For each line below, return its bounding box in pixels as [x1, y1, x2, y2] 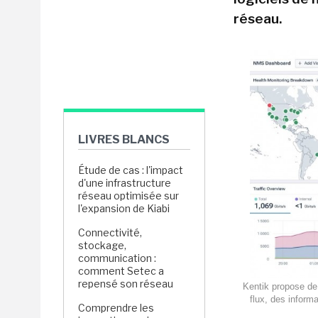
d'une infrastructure [78, 177, 171, 189]
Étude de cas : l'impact [78, 164, 183, 176]
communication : [78, 252, 156, 264]
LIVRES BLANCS [78, 133, 170, 146]
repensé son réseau [78, 278, 173, 290]
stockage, [78, 239, 126, 251]
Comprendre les [78, 302, 154, 314]
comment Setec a [78, 265, 164, 277]
